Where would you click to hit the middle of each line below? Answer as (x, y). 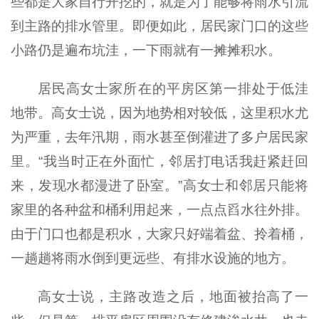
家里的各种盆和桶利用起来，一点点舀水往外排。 (159, 210)
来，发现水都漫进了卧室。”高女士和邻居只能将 (159, 186)
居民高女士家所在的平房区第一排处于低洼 (173, 89)
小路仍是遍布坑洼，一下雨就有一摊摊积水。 (146, 51)
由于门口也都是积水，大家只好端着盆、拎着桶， (159, 234)
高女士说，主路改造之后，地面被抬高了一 (173, 297)
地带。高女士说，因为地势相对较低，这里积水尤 (159, 113)
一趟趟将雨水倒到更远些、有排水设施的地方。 (152, 258)
